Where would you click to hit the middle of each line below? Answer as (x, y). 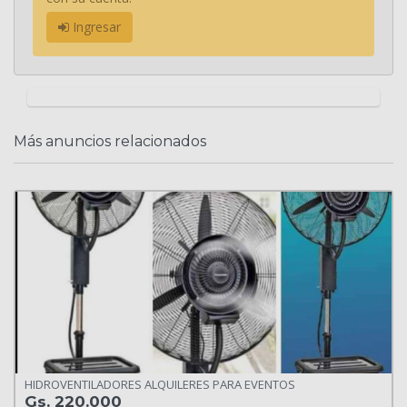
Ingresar (95, 26)
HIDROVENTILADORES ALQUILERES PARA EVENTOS (160, 385)
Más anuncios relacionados (110, 141)
